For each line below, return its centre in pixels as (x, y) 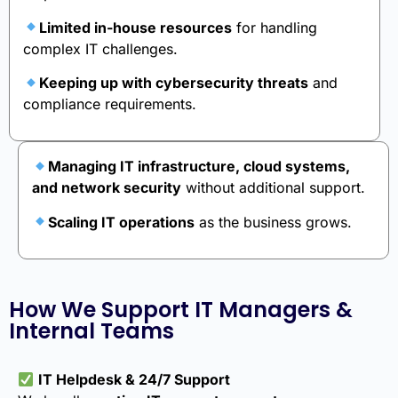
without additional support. (273, 188)
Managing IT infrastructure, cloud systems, (199, 167)
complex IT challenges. (100, 48)
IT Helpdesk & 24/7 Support (135, 380)
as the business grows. (274, 222)
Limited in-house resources (136, 27)
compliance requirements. (110, 103)
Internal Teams (92, 331)
